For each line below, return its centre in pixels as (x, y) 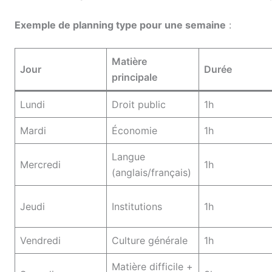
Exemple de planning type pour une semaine (120, 25)
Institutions (137, 207)
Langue (128, 157)
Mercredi (40, 165)
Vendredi (40, 241)
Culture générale (150, 241)
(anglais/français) (151, 173)
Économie (134, 131)
